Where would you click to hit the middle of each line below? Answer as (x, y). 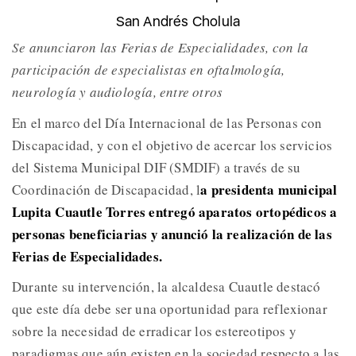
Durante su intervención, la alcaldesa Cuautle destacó (166, 287)
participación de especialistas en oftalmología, (149, 70)
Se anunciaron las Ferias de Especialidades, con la (161, 48)
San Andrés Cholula (178, 21)
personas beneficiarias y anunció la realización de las (172, 234)
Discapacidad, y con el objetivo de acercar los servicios (172, 145)
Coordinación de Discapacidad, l (106, 190)
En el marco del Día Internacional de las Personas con (167, 123)
